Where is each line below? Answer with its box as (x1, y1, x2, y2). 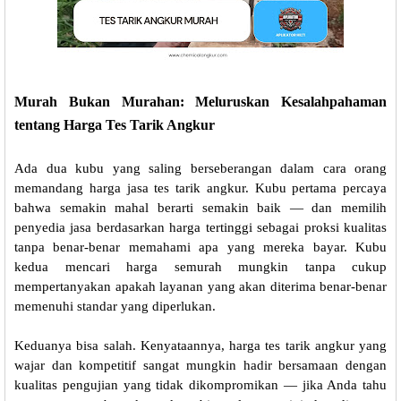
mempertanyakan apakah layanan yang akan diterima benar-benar (14, 279, 387, 294)
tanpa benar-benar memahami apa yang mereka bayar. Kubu (14, 240, 387, 255)
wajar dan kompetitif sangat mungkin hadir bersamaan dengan (14, 358, 387, 373)
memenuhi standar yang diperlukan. (14, 299, 216, 314)
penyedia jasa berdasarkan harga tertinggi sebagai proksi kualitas (14, 220, 387, 235)
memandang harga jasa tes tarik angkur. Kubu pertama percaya (14, 181, 387, 196)
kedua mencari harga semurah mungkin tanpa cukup (14, 260, 387, 275)
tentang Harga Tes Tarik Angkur (14, 117, 215, 133)
